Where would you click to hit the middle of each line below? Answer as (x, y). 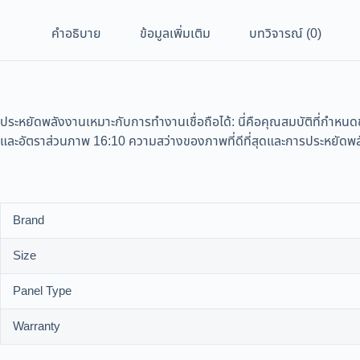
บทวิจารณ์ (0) (285, 34)
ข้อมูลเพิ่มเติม (175, 34)
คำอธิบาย (76, 34)
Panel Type (42, 292)
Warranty (37, 327)
